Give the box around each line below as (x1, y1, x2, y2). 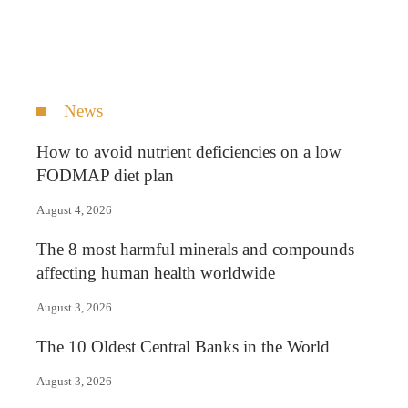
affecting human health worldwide (36, 262, 275, 282)
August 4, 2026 (36, 203, 112, 217)
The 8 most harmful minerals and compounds (36, 239, 354, 259)
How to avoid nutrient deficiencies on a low (36, 141, 342, 161)
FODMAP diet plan (36, 165, 174, 185)
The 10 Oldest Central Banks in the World (36, 336, 330, 356)
